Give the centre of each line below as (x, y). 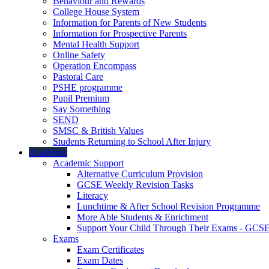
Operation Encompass (95, 66)
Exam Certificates (110, 250)
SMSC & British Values (98, 131)
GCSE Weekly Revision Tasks (135, 185)
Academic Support (88, 163)
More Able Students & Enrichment (143, 217)
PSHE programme (88, 88)
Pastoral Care (78, 77)
